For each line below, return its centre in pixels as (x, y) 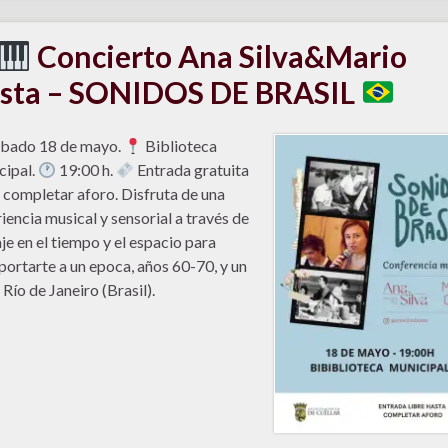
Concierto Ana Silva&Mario (218, 56)
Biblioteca (179, 146)
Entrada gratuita (191, 170)
